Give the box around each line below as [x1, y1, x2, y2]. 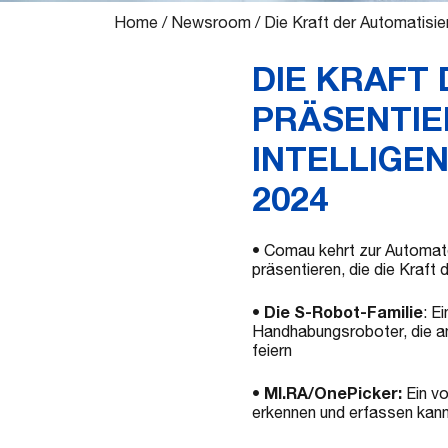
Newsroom [171, 13, 251, 31]
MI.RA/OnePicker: [264, 383, 402, 402]
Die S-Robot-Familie [264, 302, 423, 321]
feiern [252, 341, 296, 359]
